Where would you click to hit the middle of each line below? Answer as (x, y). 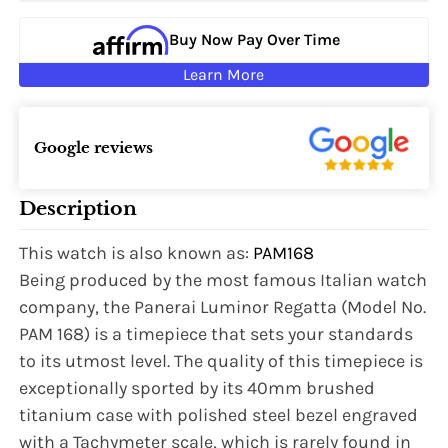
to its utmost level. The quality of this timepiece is (221, 361)
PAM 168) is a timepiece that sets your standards (216, 334)
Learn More (224, 74)
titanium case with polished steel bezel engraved (219, 415)
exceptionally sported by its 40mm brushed (197, 388)
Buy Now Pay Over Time (254, 40)
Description (78, 209)
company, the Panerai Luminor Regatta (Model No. (223, 307)
